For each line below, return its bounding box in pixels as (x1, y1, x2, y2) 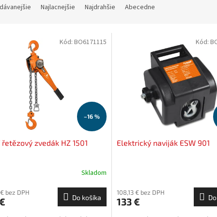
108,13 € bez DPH (116, 188, 165, 196)
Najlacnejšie (41, 2, 75, 13)
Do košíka (72, 193, 101, 201)
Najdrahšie (85, 2, 115, 13)
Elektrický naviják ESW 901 (116, 138, 210, 147)
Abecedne (125, 2, 155, 13)
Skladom (81, 168, 107, 178)
